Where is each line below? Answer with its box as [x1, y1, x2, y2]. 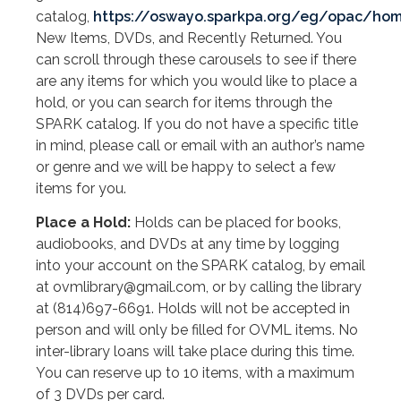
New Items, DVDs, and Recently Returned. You [36, 29, 342, 47]
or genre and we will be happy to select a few [36, 158, 336, 175]
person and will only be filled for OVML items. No [36, 321, 358, 339]
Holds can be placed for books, [131, 214, 341, 232]
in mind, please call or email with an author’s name [36, 136, 364, 154]
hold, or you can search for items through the [36, 93, 332, 111]
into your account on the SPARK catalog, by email [36, 257, 365, 275]
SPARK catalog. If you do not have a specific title [36, 115, 358, 132]
